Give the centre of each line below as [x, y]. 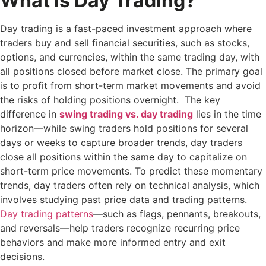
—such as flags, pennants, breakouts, [177, 213]
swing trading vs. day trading [126, 114]
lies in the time [227, 114]
